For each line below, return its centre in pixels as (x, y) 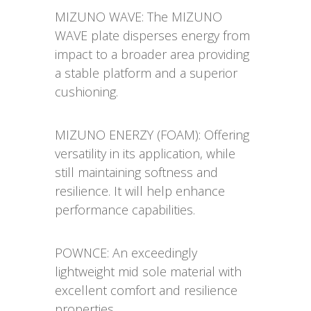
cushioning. (86, 92)
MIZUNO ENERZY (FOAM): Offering (152, 135)
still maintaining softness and (136, 173)
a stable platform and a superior (146, 73)
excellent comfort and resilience (146, 291)
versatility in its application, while (145, 154)
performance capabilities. (125, 210)
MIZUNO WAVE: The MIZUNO (138, 17)
